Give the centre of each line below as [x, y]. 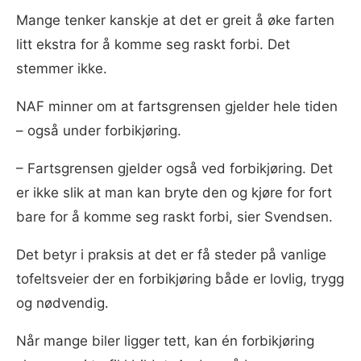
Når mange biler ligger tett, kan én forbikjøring [165, 341]
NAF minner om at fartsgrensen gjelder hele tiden [177, 107]
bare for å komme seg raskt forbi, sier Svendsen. [174, 217]
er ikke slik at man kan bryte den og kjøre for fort [174, 193]
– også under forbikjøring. [99, 131]
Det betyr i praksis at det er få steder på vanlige [171, 255]
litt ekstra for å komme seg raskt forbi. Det [153, 45]
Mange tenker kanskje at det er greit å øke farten [175, 21]
